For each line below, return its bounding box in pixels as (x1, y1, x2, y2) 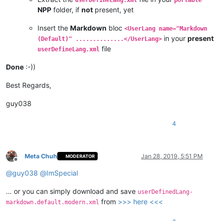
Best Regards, (6, 80, 51, 89)
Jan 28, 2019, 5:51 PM (141, 152, 203, 160)
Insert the (37, 23, 70, 32)
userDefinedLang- (138, 188, 193, 195)
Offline (15, 159, 34, 167)
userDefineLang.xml (37, 45, 100, 53)
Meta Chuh (25, 152, 57, 160)
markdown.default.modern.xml (6, 198, 99, 206)
